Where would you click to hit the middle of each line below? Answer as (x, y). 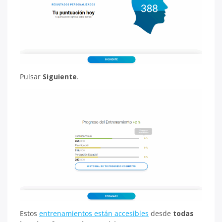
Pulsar (31, 77)
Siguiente (60, 77)
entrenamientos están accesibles (94, 213)
